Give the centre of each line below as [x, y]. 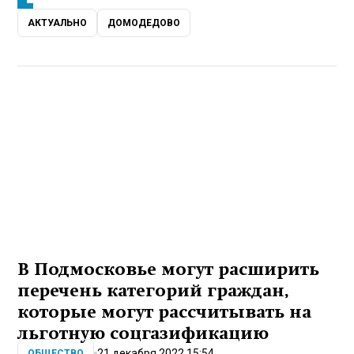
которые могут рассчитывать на [165, 313]
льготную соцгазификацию [143, 334]
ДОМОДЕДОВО [144, 23]
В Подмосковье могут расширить [169, 270]
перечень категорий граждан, [154, 291]
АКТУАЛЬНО [58, 23]
